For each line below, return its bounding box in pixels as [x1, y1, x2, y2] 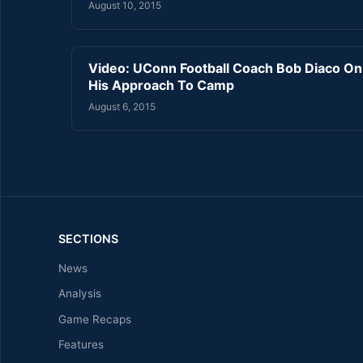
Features [58, 338, 104, 352]
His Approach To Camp [88, 76, 234, 93]
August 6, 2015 [88, 100, 156, 113]
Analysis [58, 287, 101, 301]
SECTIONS [58, 231, 118, 246]
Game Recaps [58, 312, 131, 326]
